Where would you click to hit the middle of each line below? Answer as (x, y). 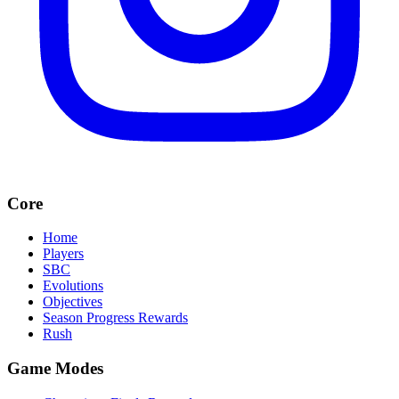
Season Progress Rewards (115, 318)
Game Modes (55, 368)
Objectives (73, 302)
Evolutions (73, 286)
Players (63, 254)
